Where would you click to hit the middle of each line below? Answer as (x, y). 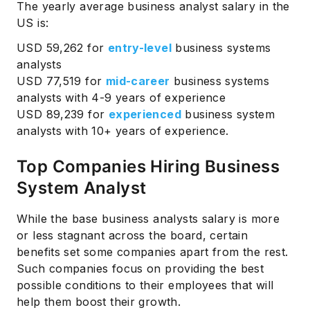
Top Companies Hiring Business (148, 166)
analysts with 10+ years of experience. (123, 130)
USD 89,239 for (63, 114)
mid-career (138, 81)
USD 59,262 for (62, 47)
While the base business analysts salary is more (148, 218)
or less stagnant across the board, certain (133, 235)
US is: (33, 22)
